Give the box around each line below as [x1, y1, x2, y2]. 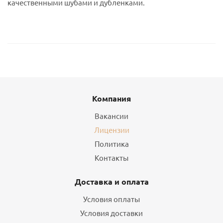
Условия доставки [80, 208, 143, 218]
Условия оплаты [83, 194, 140, 204]
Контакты [95, 153, 128, 162]
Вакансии [95, 111, 128, 120]
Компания [92, 93, 131, 104]
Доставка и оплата [74, 176, 149, 187]
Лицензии [94, 125, 129, 134]
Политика [94, 139, 129, 148]
